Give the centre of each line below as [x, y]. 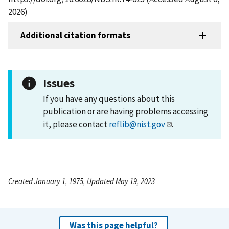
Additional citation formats [75, 36]
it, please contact [76, 124]
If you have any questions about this [109, 98]
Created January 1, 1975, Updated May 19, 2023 [82, 181]
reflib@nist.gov [137, 124]
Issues [59, 83]
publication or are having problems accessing [125, 111]
